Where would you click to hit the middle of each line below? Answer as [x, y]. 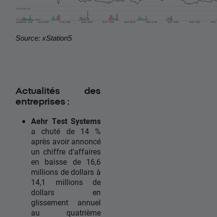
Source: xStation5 [44, 39]
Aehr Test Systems [66, 121]
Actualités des [58, 91]
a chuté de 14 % [66, 131]
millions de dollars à [66, 172]
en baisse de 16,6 [66, 162]
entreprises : [42, 101]
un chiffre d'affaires [66, 152]
